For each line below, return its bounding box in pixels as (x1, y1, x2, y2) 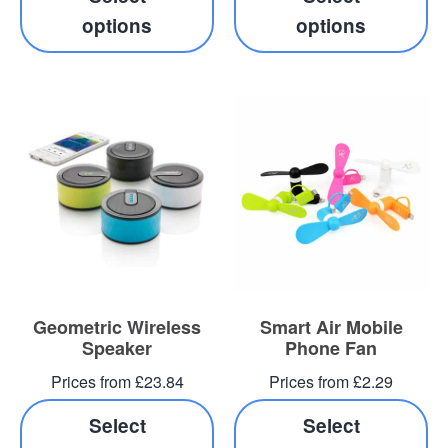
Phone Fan (285, 335, 377, 362)
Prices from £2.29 (269, 370, 393, 394)
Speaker (82, 335, 152, 362)
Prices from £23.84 (50, 370, 184, 394)
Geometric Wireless (33, 314, 201, 341)
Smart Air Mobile (259, 314, 403, 341)
